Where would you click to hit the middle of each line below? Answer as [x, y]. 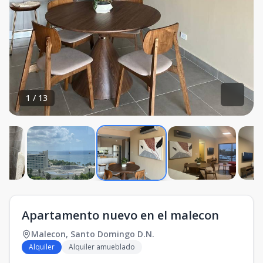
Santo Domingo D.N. [112, 234]
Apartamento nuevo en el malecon [120, 215]
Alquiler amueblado [102, 247]
